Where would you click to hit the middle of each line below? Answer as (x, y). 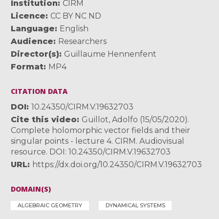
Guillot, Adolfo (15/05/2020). (136, 120)
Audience (32, 42)
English (74, 29)
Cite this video (44, 120)
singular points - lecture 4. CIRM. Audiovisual (98, 141)
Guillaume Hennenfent (110, 54)
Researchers (83, 42)
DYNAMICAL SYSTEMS (135, 206)
